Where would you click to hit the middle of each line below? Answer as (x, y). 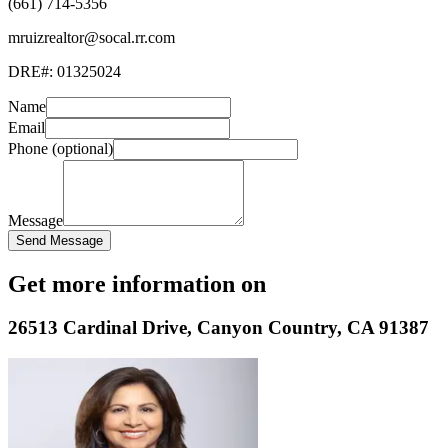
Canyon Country (267, 328)
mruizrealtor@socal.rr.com (91, 37)
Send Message (59, 240)
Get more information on (137, 283)
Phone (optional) (60, 148)
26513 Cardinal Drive (97, 328)
